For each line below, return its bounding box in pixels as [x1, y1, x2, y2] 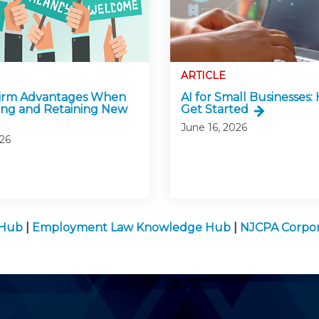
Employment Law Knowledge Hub [32, 221, 231, 235]
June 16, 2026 [181, 121, 247, 135]
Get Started [181, 103, 249, 117]
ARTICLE [181, 69, 226, 83]
